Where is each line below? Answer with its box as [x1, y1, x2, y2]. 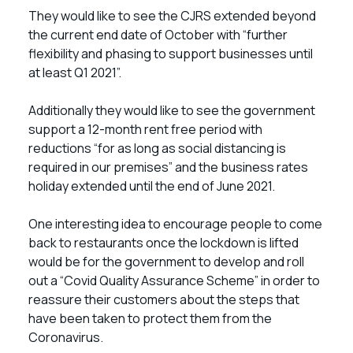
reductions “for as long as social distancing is [28, 139, 286, 157]
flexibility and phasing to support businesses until [28, 45, 313, 62]
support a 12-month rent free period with [28, 121, 262, 138]
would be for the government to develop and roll [28, 253, 304, 270]
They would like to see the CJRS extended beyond [28, 7, 316, 24]
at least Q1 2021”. [28, 64, 124, 81]
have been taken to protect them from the [28, 310, 272, 327]
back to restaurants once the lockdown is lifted [28, 234, 299, 251]
